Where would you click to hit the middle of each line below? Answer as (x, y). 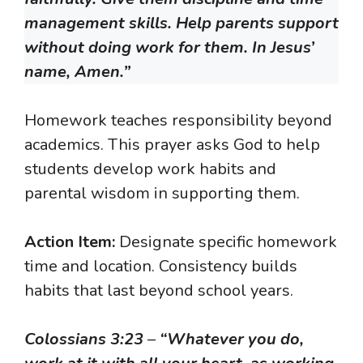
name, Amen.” (77, 72)
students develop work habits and (150, 169)
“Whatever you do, (232, 340)
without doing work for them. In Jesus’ (169, 48)
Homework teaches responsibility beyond (178, 121)
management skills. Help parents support (181, 23)
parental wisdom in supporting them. (162, 194)
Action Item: (70, 242)
